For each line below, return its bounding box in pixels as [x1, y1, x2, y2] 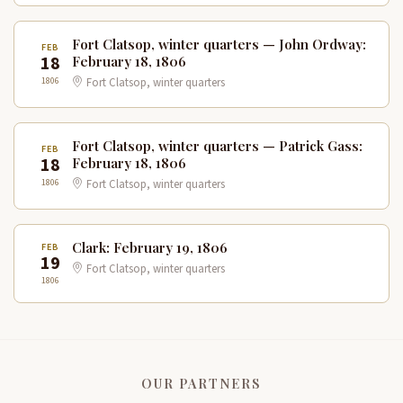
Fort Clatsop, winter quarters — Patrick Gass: [72, 136, 363, 155]
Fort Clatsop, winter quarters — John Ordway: [72, 34, 366, 53]
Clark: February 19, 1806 [72, 237, 228, 256]
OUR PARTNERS [141, 373, 262, 392]
